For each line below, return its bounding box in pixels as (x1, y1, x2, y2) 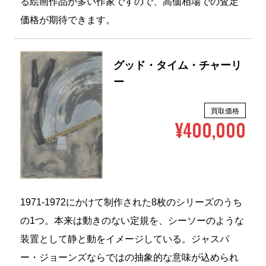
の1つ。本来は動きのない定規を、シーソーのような (20, 216, 244, 227)
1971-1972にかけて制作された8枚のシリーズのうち (20, 198, 242, 208)
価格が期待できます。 (20, 15, 115, 26)
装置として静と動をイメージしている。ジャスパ (20, 235, 229, 245)
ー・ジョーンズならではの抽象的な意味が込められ (20, 253, 239, 264)
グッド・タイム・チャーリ (113, 60, 242, 72)
